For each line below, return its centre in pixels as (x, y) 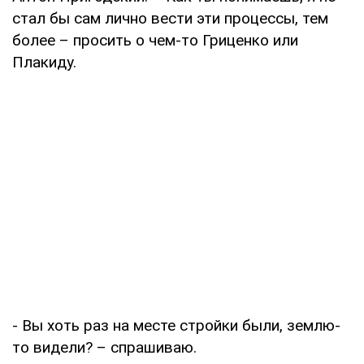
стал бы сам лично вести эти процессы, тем (170, 18)
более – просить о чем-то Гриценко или (155, 40)
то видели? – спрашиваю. (104, 347)
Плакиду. (44, 62)
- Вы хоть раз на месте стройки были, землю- (176, 325)
